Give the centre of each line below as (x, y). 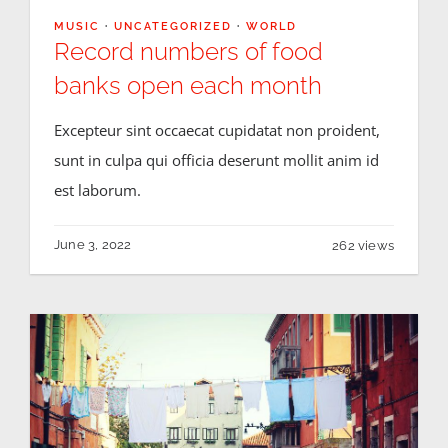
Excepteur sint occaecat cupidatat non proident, (216, 130)
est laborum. (97, 190)
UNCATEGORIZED (172, 27)
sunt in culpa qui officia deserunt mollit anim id (216, 160)
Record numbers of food (188, 52)
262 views (363, 246)
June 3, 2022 (92, 245)
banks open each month (187, 86)
